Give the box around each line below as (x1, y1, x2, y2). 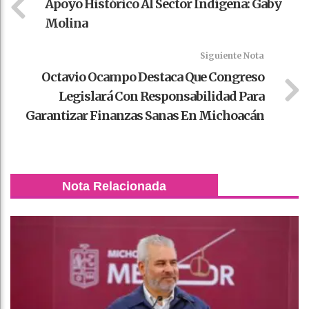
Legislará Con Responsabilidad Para (59, 88, 264, 104)
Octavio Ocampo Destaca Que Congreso (41, 68, 264, 85)
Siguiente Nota (200, 50, 264, 61)
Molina (45, 14, 88, 31)
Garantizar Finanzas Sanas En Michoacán (26, 107, 264, 123)
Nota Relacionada (62, 179, 166, 193)
